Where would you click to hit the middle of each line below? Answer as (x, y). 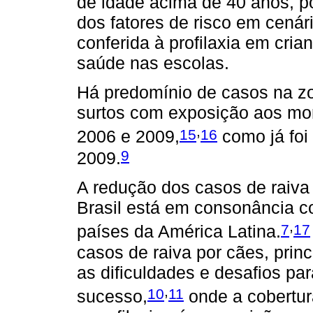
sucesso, (112, 296)
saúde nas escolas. (153, 63)
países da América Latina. (179, 232)
